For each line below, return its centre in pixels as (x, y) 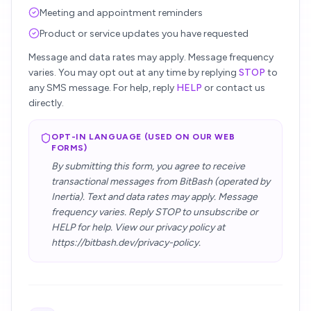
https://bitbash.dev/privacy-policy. (126, 243)
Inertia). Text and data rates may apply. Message (154, 197)
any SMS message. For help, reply (102, 88)
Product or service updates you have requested (144, 34)
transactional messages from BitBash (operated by (161, 182)
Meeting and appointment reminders (121, 13)
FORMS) (69, 148)
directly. (46, 103)
